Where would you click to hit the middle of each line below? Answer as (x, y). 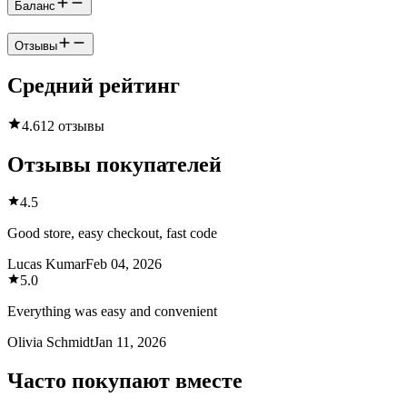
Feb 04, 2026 (124, 264)
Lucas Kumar (46, 264)
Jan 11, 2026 (130, 342)
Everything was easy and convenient (112, 312)
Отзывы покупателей (114, 164)
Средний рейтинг (94, 85)
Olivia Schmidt (50, 342)
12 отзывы (72, 125)
